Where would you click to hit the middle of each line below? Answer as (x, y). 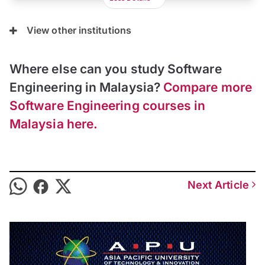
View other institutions (79, 30)
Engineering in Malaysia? (87, 88)
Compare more (208, 88)
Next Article (219, 185)
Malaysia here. (54, 124)
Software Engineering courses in (108, 106)
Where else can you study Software (116, 69)
